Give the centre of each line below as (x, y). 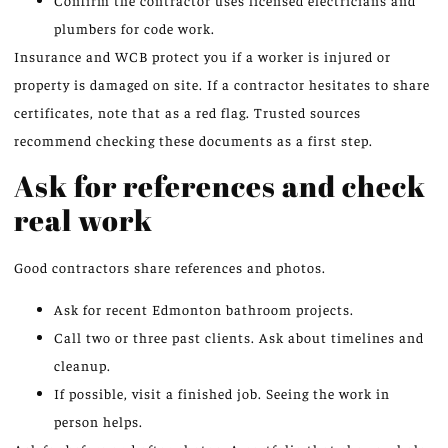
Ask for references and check (220, 185)
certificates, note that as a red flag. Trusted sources (187, 112)
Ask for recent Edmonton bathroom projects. (204, 308)
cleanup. (82, 364)
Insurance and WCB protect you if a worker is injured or (202, 56)
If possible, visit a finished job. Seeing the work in (222, 392)
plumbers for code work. (134, 28)
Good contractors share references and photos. (170, 266)
